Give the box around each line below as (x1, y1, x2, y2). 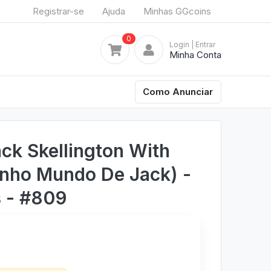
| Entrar (191, 39, 215, 49)
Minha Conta (169, 48, 221, 60)
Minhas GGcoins (143, 5, 211, 17)
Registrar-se (33, 5, 84, 17)
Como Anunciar (143, 85, 214, 97)
